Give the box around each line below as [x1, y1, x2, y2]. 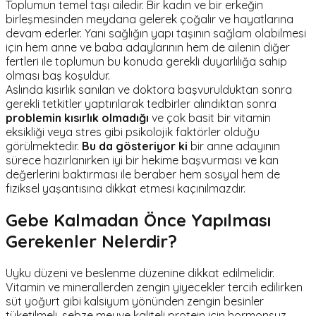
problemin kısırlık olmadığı [6, 110, 149, 125]
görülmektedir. [6, 138, 82, 153]
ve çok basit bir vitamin [149, 110, 271, 125]
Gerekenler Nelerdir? [6, 230, 177, 252]
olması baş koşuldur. [6, 68, 110, 83]
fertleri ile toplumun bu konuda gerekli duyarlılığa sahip [6, 54, 287, 68]
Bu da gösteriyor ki [82, 138, 188, 153]
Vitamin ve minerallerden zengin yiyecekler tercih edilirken [6, 279, 303, 294]
